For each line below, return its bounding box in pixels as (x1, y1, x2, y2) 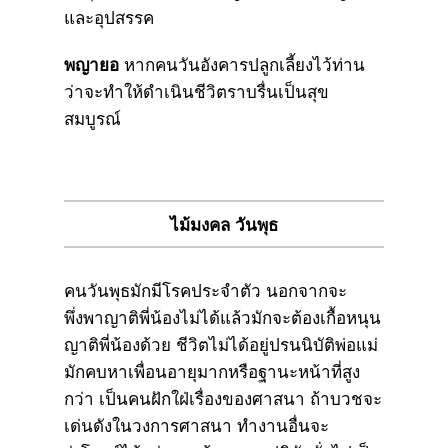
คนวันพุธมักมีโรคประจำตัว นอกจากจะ (64, 281, 347, 301)
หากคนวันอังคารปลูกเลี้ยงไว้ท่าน (124, 55, 365, 75)
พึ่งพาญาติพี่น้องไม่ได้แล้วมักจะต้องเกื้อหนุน (64, 308, 381, 328)
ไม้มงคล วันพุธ (170, 215, 278, 235)
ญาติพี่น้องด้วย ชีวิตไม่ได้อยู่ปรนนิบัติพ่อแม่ (64, 335, 378, 355)
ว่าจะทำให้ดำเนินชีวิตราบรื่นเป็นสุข (64, 82, 329, 102)
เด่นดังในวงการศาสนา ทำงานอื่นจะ (64, 416, 329, 436)
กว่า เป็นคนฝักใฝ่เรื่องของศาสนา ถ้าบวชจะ (64, 389, 382, 409)
